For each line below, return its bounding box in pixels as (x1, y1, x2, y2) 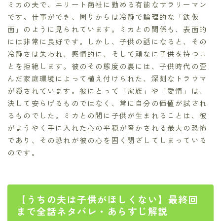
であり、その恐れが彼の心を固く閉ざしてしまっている (7, 134, 207, 145)
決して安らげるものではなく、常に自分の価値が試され (7, 97, 208, 108)
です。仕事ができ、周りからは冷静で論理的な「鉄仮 (7, 11, 199, 22)
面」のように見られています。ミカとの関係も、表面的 (7, 23, 208, 34)
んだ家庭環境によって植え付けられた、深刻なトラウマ (7, 73, 207, 83)
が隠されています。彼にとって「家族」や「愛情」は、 (7, 85, 208, 96)
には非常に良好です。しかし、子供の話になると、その (7, 36, 207, 46)
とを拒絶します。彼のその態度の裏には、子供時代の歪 (7, 60, 208, 71)
